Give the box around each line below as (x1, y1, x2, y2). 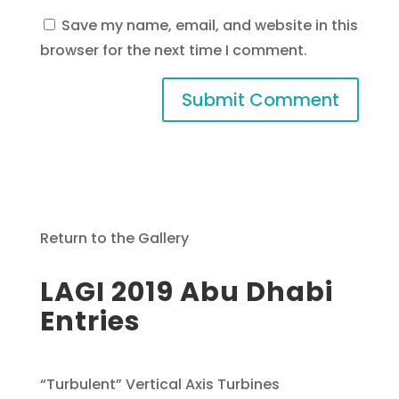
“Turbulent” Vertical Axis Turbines (39, 374, 280, 395)
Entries (39, 303, 141, 341)
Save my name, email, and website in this (61, 15, 358, 37)
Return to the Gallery (39, 228, 189, 249)
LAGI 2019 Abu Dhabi (39, 273, 333, 312)
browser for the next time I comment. (39, 40, 307, 61)
